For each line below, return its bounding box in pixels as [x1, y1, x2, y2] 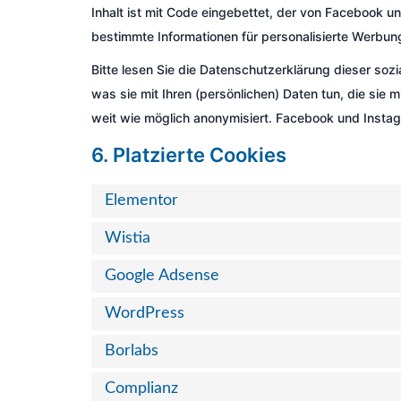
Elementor [105, 192, 178, 209]
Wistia [105, 230, 150, 246]
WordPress [105, 305, 184, 321]
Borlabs [105, 343, 158, 359]
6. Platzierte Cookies [91, 143, 286, 166]
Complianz [105, 380, 178, 397]
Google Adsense [105, 268, 219, 284]
